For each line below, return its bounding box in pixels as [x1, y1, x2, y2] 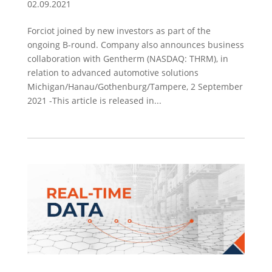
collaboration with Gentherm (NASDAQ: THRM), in [27, 52, 228, 64]
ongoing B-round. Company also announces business [27, 38, 244, 50]
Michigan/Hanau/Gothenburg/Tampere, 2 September [27, 80, 243, 92]
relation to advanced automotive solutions [27, 66, 199, 78]
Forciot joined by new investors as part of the [27, 24, 211, 36]
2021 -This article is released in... [27, 94, 161, 106]
